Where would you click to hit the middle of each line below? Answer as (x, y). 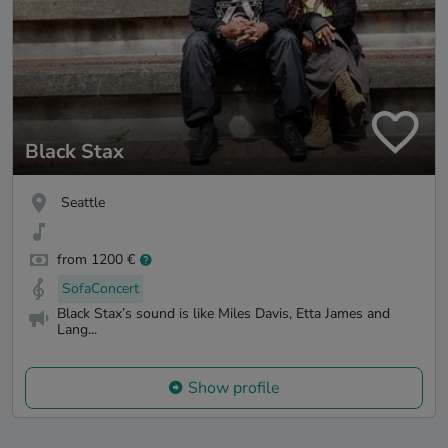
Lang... (77, 330)
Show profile (234, 387)
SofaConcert (100, 289)
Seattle (83, 202)
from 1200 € (96, 260)
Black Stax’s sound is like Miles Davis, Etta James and (223, 314)
